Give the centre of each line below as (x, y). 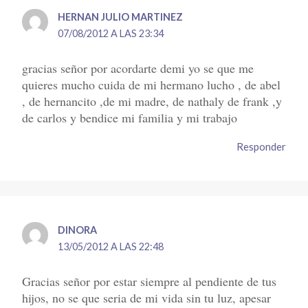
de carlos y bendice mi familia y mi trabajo (130, 118)
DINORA (78, 230)
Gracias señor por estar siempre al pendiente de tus (150, 281)
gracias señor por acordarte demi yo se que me (138, 68)
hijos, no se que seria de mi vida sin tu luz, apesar (147, 297)
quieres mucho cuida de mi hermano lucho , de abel (152, 85)
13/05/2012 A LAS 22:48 (111, 246)
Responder (261, 147)
